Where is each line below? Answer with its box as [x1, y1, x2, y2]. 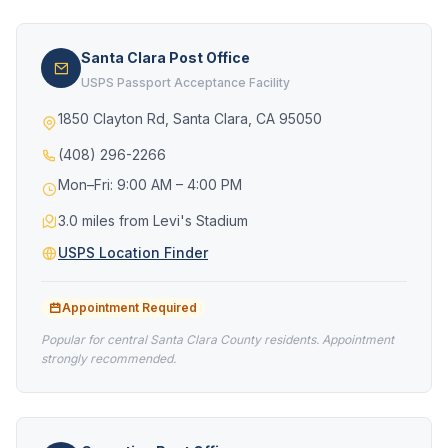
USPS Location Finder [58, 244, 208, 261]
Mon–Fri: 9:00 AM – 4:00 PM [58, 176, 242, 193]
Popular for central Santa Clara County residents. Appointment [41, 332, 394, 347]
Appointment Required [62, 300, 197, 315]
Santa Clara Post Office [81, 49, 250, 66]
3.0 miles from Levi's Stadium [58, 212, 248, 229]
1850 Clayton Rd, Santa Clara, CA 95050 [58, 110, 322, 127]
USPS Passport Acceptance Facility [81, 75, 290, 90]
